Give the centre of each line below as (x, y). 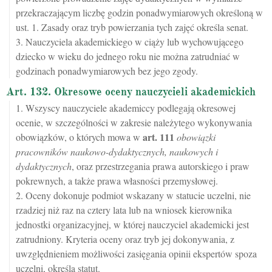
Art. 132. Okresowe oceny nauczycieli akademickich (131, 92)
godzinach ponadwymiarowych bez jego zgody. (107, 71)
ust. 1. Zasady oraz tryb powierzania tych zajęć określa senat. (132, 27)
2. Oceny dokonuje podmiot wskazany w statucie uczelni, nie (133, 195)
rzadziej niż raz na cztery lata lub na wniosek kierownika (124, 210)
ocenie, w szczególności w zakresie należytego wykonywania (134, 122)
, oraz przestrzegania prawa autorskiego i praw (161, 166)
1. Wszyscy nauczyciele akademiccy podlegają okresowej (126, 108)
